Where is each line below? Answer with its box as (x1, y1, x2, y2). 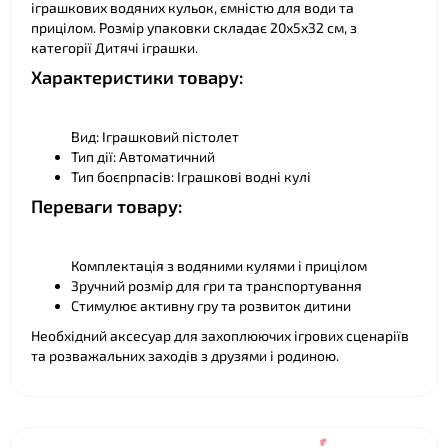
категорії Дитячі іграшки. (31, 39, 198, 56)
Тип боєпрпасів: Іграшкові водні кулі (71, 168, 311, 185)
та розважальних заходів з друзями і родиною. (31, 347, 339, 364)
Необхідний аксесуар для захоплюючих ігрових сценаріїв (31, 327, 409, 344)
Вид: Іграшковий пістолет (71, 128, 239, 145)
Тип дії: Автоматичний (71, 148, 215, 165)
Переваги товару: (31, 195, 182, 217)
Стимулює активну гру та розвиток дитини (71, 297, 351, 314)
